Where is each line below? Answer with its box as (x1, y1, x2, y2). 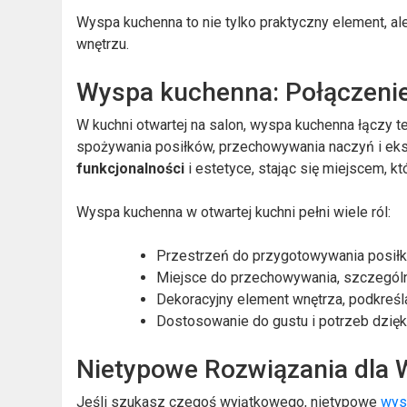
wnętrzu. (76, 35, 130, 53)
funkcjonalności (76, 159, 185, 177)
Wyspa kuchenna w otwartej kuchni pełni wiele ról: (76, 203, 392, 221)
